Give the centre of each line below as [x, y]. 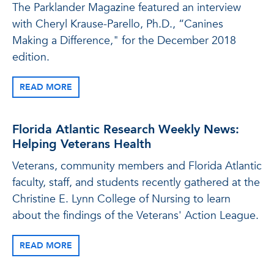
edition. [31, 57]
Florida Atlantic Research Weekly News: [126, 129]
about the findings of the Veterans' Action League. [135, 216]
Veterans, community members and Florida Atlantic [137, 166]
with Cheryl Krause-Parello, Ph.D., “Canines [118, 24]
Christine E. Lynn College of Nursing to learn [121, 199]
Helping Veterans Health [82, 144]
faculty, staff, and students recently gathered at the [136, 183]
